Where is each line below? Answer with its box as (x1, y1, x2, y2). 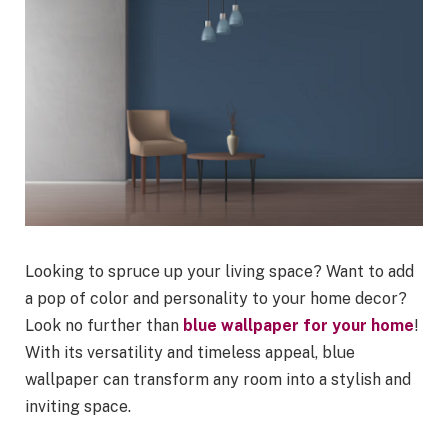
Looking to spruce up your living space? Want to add (25, 262, 414, 282)
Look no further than (25, 316, 183, 336)
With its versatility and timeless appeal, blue (25, 343, 355, 363)
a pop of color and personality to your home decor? (25, 289, 407, 309)
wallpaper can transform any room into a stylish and (25, 370, 411, 390)
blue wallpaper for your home (183, 316, 414, 336)
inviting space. (25, 397, 131, 417)
